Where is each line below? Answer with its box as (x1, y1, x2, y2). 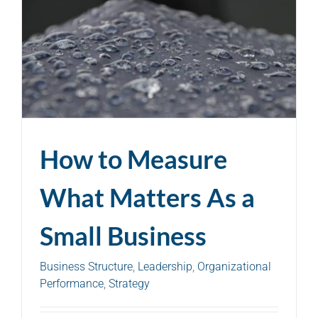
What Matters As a (40, 181, 255, 213)
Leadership (138, 259, 192, 273)
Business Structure (40, 259, 133, 273)
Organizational (197, 259, 271, 273)
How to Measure (40, 143, 227, 175)
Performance (40, 276, 104, 290)
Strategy (109, 276, 150, 290)
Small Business (40, 219, 207, 251)
